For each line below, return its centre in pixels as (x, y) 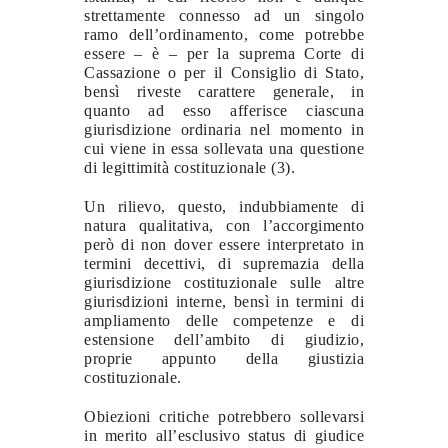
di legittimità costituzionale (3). (189, 167)
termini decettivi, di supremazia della (224, 263)
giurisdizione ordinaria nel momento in (224, 129)
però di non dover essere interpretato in (224, 244)
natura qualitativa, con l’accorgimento (224, 225)
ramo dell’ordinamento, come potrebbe (224, 34)
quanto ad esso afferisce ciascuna (224, 110)
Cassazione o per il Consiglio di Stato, (224, 72)
